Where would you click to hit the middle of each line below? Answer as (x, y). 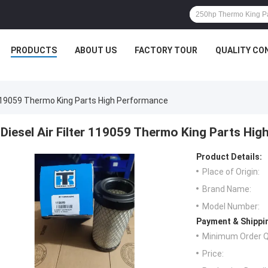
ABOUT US (96, 50)
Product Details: (229, 157)
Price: (213, 254)
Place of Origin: (231, 172)
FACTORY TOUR (166, 50)
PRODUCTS (34, 50)
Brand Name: (227, 189)
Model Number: (231, 207)
